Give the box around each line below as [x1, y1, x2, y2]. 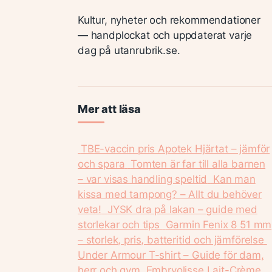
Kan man [212, 172, 256, 185]
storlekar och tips [78, 218, 160, 231]
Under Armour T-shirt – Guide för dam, [78, 248, 264, 261]
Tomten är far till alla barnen [131, 157, 266, 170]
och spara [78, 157, 125, 170]
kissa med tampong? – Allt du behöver [78, 188, 262, 200]
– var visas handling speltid [78, 172, 208, 185]
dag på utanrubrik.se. [78, 44, 180, 56]
